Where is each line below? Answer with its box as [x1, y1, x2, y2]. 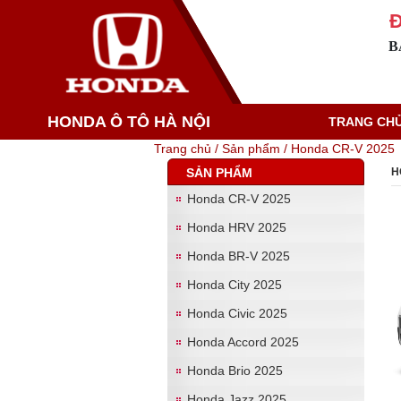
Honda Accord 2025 [187, 335, 299, 349]
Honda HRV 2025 [187, 220, 286, 235]
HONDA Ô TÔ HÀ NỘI [47, 113, 210, 131]
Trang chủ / [154, 141, 222, 156]
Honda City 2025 [187, 277, 282, 292]
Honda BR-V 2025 [187, 249, 290, 263]
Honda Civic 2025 [187, 306, 287, 320]
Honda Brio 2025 [187, 363, 283, 378]
